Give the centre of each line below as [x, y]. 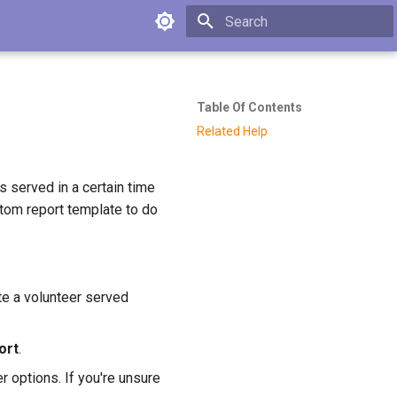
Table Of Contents [249, 107]
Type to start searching [284, 53]
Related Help [232, 131]
